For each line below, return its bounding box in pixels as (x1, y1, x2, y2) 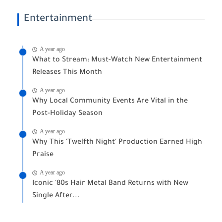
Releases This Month (32, 69, 102, 77)
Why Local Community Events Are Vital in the (32, 98, 188, 106)
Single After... (32, 192, 80, 201)
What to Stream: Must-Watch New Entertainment (32, 56, 202, 65)
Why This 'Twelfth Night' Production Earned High (32, 139, 202, 147)
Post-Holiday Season (32, 110, 103, 118)
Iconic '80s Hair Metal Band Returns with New (32, 180, 188, 188)
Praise (32, 151, 54, 160)
